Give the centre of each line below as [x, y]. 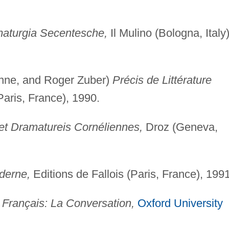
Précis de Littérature [162, 80]
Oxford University [180, 203]
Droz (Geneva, [180, 127]
